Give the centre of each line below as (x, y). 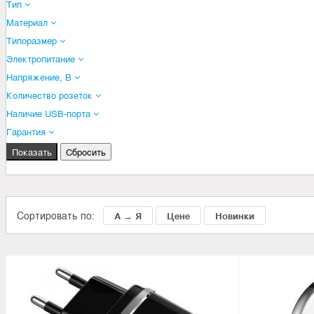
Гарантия (27, 131)
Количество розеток (51, 95)
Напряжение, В (40, 76)
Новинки (235, 215)
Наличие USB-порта (50, 113)
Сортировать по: (60, 215)
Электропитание (42, 58)
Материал (28, 22)
